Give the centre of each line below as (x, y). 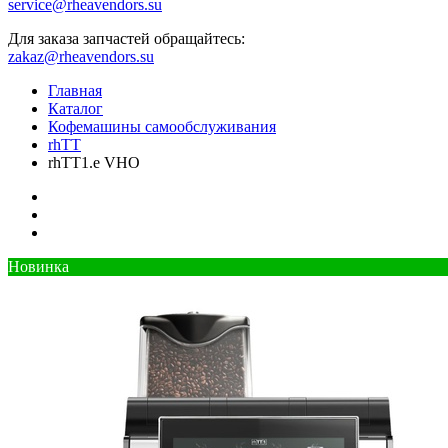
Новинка (38, 266)
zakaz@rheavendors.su (81, 56)
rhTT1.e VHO (94, 162)
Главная (75, 90)
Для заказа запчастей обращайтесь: (126, 38)
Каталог (75, 108)
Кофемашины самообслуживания (162, 126)
